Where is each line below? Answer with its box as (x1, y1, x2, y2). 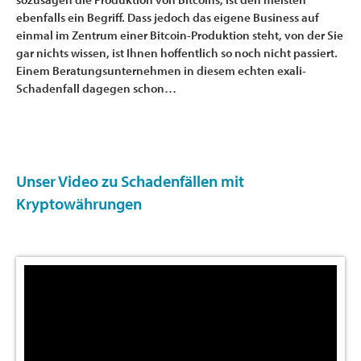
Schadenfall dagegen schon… (16, 80, 176, 96)
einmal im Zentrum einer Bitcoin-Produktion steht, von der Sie (16, 27, 343, 43)
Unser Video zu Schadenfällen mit (16, 170, 244, 191)
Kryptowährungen (16, 193, 142, 214)
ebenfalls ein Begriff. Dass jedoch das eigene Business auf (16, 9, 319, 25)
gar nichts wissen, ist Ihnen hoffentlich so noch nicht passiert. (16, 44, 338, 60)
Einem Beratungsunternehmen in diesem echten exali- (16, 62, 306, 78)
